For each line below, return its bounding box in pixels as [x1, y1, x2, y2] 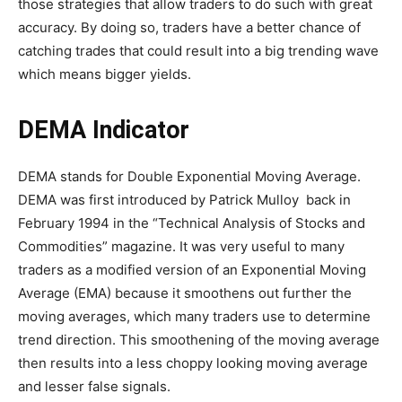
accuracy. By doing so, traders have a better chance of [18, 18, 361, 36]
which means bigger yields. [18, 65, 191, 83]
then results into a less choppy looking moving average [18, 354, 368, 371]
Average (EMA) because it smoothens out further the [18, 284, 352, 301]
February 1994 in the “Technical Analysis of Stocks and [18, 214, 365, 232]
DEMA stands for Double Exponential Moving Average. [18, 167, 361, 185]
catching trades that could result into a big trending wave [18, 41, 379, 59]
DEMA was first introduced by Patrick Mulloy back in [18, 190, 351, 208]
